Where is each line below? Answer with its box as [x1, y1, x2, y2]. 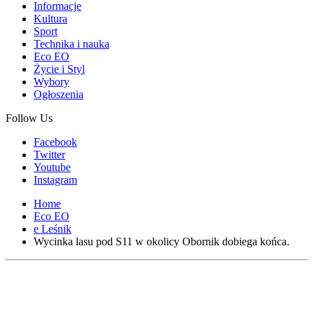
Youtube [34, 161, 71, 173]
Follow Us [6, 112, 53, 124]
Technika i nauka [34, 38, 109, 50]
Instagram [34, 174, 77, 186]
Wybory [34, 76, 69, 88]
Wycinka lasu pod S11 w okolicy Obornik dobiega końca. [34, 235, 289, 247]
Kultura [34, 13, 67, 25]
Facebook [34, 136, 77, 148]
